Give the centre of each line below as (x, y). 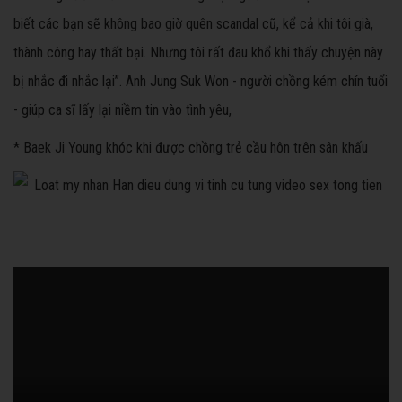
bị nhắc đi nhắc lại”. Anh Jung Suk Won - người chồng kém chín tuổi (201, 82)
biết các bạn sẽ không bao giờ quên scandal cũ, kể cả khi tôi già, (193, 24)
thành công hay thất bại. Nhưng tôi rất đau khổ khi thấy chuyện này (198, 53)
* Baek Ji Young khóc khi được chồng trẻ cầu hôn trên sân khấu (191, 148)
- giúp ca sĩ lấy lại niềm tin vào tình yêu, (122, 110)
